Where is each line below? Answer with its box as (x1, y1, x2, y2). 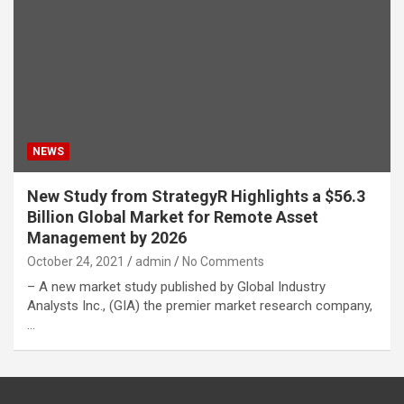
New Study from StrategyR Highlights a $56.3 (27, 186, 365, 206)
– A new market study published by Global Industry (27, 278, 326, 295)
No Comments (182, 253, 264, 269)
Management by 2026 (27, 227, 187, 247)
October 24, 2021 (27, 253, 124, 269)
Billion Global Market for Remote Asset (27, 207, 318, 226)
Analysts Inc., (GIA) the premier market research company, (27, 297, 372, 314)
